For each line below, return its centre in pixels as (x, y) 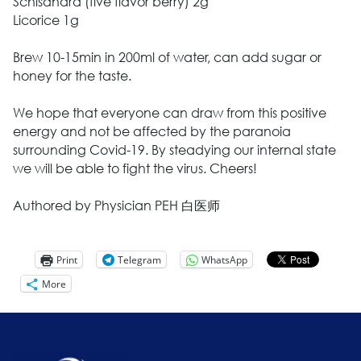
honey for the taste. (72, 76)
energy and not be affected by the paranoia (151, 131)
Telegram (139, 259)
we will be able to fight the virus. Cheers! (135, 168)
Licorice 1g (46, 20)
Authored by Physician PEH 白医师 (116, 205)
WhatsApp (224, 259)
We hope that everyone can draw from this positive (169, 113)
